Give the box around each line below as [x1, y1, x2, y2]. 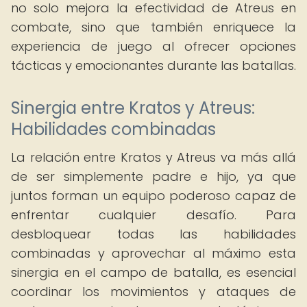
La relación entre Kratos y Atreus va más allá [11, 149, 296, 166]
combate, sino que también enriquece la [11, 19, 296, 36]
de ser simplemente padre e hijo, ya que [11, 168, 296, 185]
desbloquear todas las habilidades [11, 225, 296, 243]
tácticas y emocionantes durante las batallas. [11, 57, 296, 74]
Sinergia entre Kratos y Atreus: [11, 97, 255, 119]
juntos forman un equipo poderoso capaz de [11, 187, 296, 204]
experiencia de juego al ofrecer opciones [11, 38, 296, 55]
